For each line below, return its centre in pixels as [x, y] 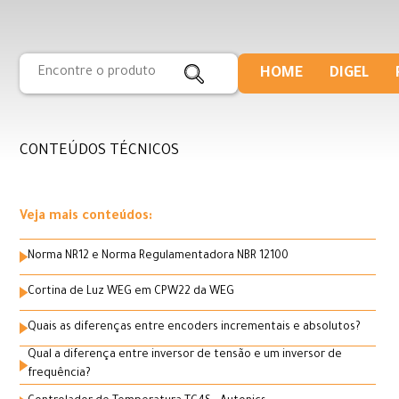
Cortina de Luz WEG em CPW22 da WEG [130, 292]
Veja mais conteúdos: [86, 217]
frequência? [59, 374]
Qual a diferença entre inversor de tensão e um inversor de [184, 355]
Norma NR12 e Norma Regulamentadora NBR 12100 [158, 256]
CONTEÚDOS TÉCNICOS [99, 151]
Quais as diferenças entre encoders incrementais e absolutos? [194, 328]
